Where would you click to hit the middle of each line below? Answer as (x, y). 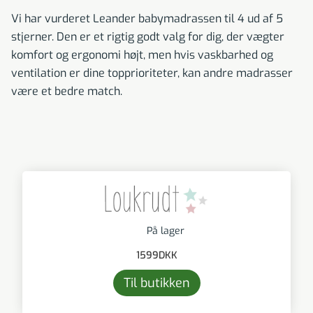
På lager (166, 231)
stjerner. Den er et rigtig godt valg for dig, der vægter (148, 37)
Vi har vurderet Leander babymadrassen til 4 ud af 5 (147, 19)
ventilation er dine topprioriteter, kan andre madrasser (152, 73)
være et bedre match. (67, 92)
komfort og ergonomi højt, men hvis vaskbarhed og (142, 55)
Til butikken (156, 283)
